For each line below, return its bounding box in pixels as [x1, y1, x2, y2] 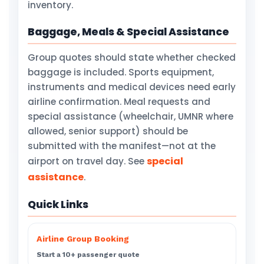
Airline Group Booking [37, 234, 129, 243]
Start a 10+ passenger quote [37, 250, 140, 259]
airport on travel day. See [28, 155, 147, 167]
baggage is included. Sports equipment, [28, 66, 214, 78]
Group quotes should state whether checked [28, 51, 236, 64]
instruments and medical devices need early [28, 81, 236, 93]
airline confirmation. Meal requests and [28, 95, 210, 108]
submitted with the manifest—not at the [28, 140, 216, 152]
